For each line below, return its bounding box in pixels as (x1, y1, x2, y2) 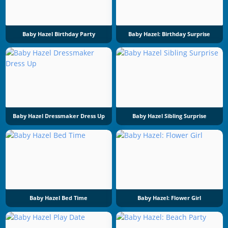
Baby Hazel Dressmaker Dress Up (12, 112, 105, 120)
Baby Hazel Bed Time (30, 194, 88, 202)
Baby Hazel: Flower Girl (137, 194, 202, 202)
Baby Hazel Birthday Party (22, 30, 95, 38)
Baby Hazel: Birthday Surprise (128, 30, 211, 38)
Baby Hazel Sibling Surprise (132, 112, 207, 120)
